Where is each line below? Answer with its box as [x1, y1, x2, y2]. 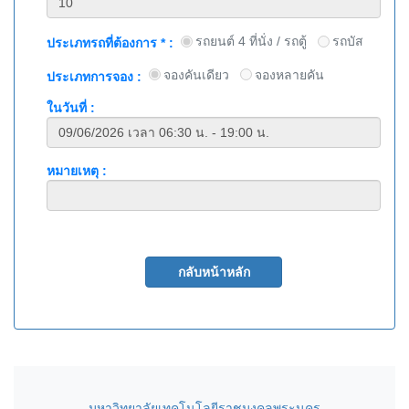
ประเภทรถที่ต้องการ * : [47, 35, 173, 50]
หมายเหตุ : [47, 163, 107, 179]
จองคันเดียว [163, 67, 230, 82]
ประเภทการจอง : [47, 68, 142, 84]
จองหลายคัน [254, 67, 324, 82]
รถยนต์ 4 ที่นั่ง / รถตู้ [195, 34, 308, 49]
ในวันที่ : [47, 100, 95, 116]
